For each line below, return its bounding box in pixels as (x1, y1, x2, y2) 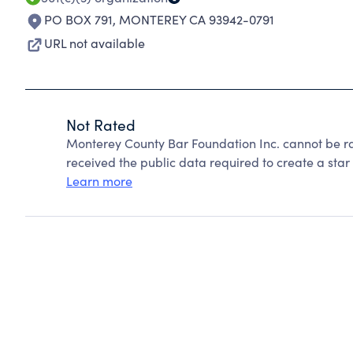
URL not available (44, 35, 145, 51)
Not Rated (66, 114, 136, 135)
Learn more (66, 173, 132, 189)
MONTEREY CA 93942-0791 (119, 11, 274, 28)
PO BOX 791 (44, 11, 113, 28)
